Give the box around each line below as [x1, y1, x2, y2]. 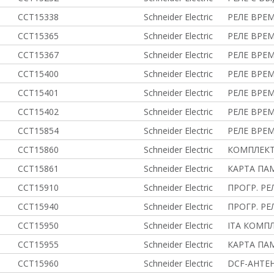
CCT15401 [17, 87, 59, 98]
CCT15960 [17, 257, 59, 269]
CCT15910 [17, 182, 59, 193]
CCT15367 [17, 49, 59, 61]
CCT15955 [17, 239, 59, 250]
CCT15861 [17, 163, 59, 174]
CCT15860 [17, 144, 59, 155]
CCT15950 [17, 220, 59, 231]
